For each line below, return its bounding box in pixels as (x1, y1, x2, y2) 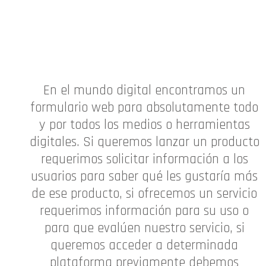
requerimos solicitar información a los (40, 151, 248, 169)
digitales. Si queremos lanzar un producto (29, 134, 259, 151)
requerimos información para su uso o (40, 202, 249, 220)
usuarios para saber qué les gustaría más (31, 168, 258, 186)
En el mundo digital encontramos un (43, 82, 246, 100)
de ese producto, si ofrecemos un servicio (31, 185, 258, 203)
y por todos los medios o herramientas (39, 116, 250, 134)
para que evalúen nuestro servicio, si (44, 220, 245, 237)
